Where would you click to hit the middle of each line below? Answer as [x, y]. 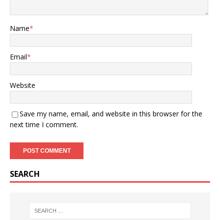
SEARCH [25, 174]
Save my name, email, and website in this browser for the [111, 113]
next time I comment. [44, 124]
